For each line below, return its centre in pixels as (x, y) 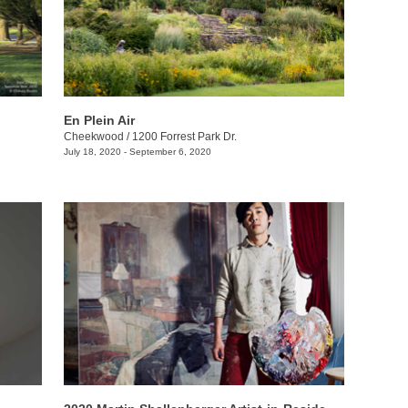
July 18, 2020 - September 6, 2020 (137, 151)
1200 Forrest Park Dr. (184, 136)
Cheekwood (93, 136)
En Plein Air (99, 120)
